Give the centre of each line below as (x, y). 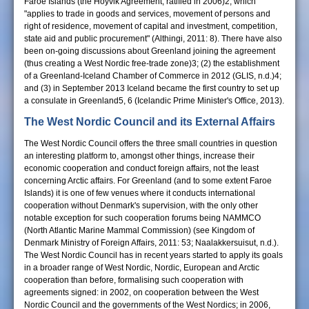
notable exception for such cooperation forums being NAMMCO (142, 218)
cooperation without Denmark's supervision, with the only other (141, 206)
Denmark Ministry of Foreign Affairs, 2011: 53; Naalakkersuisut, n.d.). (151, 243)
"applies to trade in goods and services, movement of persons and (147, 14)
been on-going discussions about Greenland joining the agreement (150, 51)
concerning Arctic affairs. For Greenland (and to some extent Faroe (148, 181)
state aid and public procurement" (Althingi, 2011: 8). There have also (153, 39)
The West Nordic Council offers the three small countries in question (151, 143)
